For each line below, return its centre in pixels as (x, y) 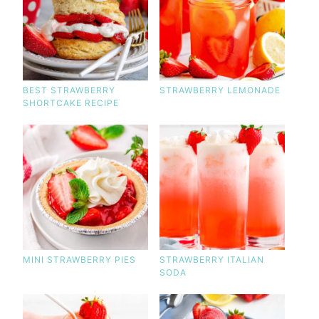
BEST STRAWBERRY (69, 90)
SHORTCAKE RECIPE (70, 103)
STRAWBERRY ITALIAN (211, 259)
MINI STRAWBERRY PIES (79, 259)
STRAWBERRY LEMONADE (220, 90)
